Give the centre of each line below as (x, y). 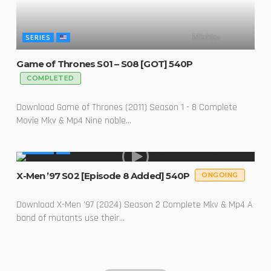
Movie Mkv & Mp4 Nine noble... (74, 120)
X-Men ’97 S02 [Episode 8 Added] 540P (104, 175)
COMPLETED (51, 78)
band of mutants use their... (71, 218)
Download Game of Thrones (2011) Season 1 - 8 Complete (127, 107)
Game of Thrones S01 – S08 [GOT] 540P (105, 64)
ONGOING (220, 175)
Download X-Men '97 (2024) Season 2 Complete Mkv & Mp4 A (135, 204)
